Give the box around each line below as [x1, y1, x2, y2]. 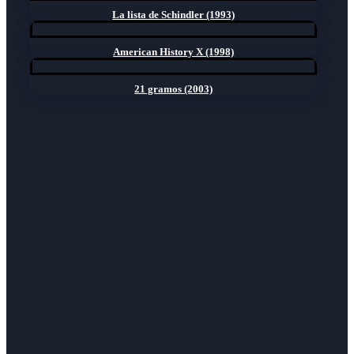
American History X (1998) [113, 45, 235, 58]
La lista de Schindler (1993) [112, 8, 235, 21]
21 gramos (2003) [134, 82, 213, 95]
